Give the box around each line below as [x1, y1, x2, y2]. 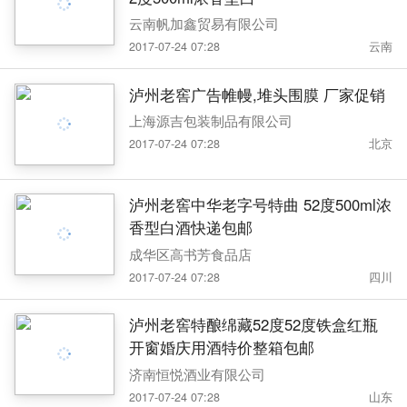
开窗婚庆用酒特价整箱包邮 [128, 336, 314, 359]
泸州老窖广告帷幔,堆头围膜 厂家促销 [128, 83, 385, 105]
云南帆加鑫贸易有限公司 [128, 14, 279, 34]
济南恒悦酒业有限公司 [128, 363, 265, 383]
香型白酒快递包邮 [128, 216, 253, 239]
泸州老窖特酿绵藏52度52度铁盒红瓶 [128, 313, 378, 336]
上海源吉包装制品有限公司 [128, 111, 293, 131]
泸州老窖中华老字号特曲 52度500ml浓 [128, 194, 392, 216]
